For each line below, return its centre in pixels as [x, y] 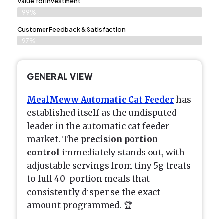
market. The [54, 140]
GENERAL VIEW [60, 76]
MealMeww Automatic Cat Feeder [100, 100]
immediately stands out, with [122, 153]
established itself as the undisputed [102, 113]
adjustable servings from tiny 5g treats [109, 166]
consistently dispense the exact [94, 192]
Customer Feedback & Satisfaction [71, 29]
